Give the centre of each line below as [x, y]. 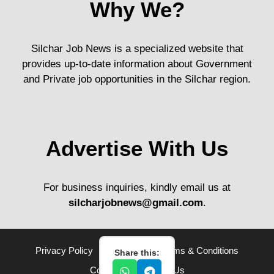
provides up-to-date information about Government [137, 64]
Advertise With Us [137, 148]
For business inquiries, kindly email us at [137, 187]
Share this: [137, 253]
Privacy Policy [64, 250]
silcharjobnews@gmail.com [135, 202]
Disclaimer [127, 250]
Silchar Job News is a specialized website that [137, 48]
